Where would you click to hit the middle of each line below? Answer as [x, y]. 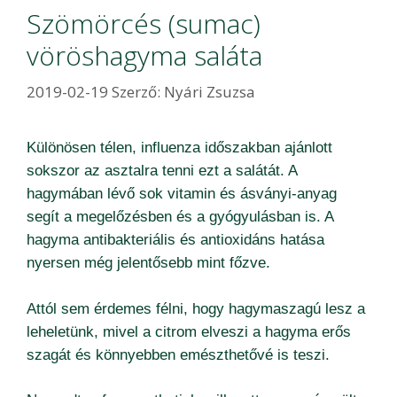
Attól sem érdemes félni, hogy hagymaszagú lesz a [196, 308]
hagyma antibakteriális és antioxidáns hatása [175, 240]
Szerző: [138, 92]
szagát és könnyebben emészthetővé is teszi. [178, 354]
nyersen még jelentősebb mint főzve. [148, 263]
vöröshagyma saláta [144, 55]
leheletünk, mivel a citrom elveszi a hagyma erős [189, 331]
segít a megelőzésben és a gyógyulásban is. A [180, 217]
